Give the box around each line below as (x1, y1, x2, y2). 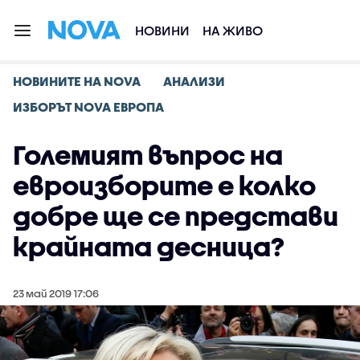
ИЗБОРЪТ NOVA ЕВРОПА (13, 99, 164, 114)
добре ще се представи (13, 201, 338, 231)
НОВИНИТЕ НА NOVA (13, 73, 141, 88)
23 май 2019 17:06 (13, 287, 99, 300)
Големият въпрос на (13, 140, 283, 170)
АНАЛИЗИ (163, 73, 225, 88)
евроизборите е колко (13, 170, 316, 200)
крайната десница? (13, 231, 284, 261)
